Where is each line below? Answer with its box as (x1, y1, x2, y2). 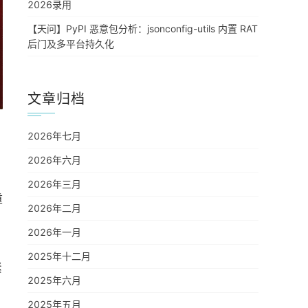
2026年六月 (27, 154, 81, 166)
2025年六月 (27, 274, 81, 286)
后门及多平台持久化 (27, 38, 114, 49)
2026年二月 (27, 202, 81, 214)
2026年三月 (27, 178, 81, 190)
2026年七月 (27, 130, 81, 142)
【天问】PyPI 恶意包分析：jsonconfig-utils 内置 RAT (27, 23, 258, 34)
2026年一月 (27, 226, 81, 238)
